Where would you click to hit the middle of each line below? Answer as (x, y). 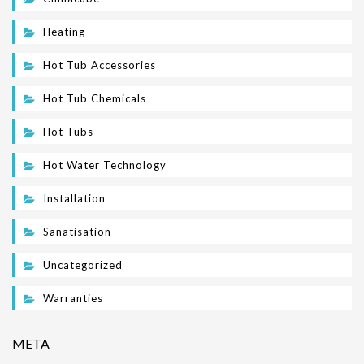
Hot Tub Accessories (100, 65)
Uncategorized (83, 265)
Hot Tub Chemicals (95, 98)
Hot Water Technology (105, 165)
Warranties (73, 298)
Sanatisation (77, 232)
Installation (74, 198)
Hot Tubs (68, 132)
